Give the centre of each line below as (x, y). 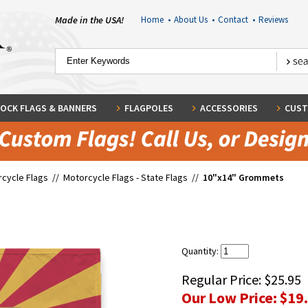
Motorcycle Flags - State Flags (126, 177)
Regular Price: (223, 279)
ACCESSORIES (229, 108)
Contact (235, 20)
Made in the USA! (89, 20)
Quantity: (201, 251)
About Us (192, 20)
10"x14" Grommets (243, 177)
